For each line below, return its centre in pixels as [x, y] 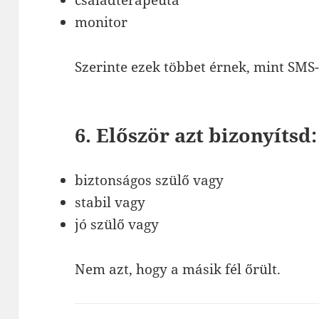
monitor [101, 22]
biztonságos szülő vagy [150, 181]
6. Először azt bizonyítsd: [196, 135]
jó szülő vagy [117, 225]
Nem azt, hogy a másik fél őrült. [178, 270]
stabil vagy [110, 203]
